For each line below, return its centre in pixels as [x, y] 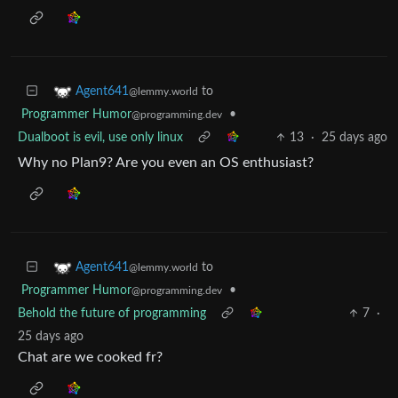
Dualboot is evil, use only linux [100, 138]
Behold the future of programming [112, 314]
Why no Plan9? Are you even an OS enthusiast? [166, 163]
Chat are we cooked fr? [90, 357]
